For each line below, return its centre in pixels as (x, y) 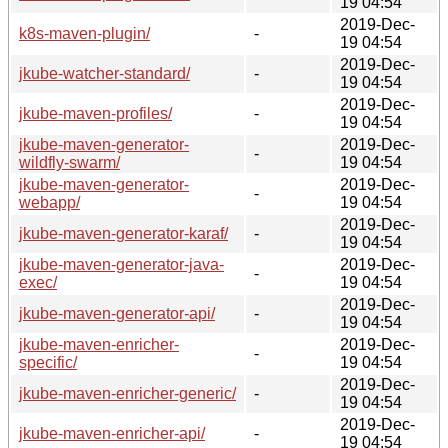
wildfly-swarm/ (69, 162)
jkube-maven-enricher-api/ (112, 433)
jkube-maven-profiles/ (95, 113)
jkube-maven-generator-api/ (117, 313)
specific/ (48, 362)
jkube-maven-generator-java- (121, 264)
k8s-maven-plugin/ (84, 33)
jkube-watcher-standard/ (104, 73)
